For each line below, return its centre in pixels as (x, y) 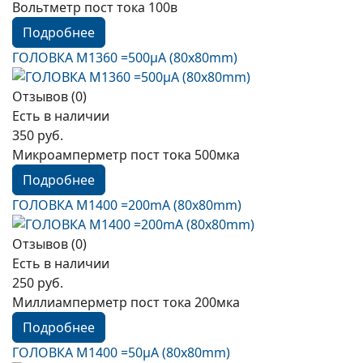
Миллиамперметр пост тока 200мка (126, 302)
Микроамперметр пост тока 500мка (126, 155)
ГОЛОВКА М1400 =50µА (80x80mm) (121, 352)
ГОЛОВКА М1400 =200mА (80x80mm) (127, 205)
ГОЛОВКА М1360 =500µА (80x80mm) (125, 58)
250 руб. (38, 283)
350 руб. (38, 135)
